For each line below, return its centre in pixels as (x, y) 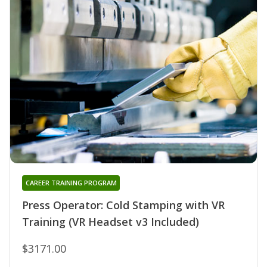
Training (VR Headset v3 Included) (111, 222)
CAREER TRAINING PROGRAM (71, 183)
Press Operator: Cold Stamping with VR (123, 205)
